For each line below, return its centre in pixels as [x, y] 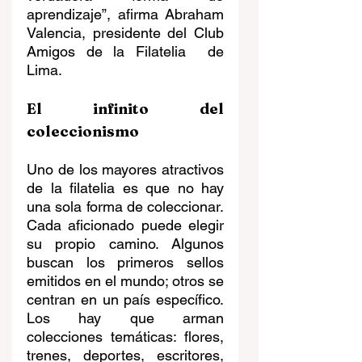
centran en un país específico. [125, 300]
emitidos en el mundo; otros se [125, 281]
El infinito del [125, 109]
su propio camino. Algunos [125, 244]
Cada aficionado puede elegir [125, 225]
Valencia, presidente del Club [125, 33]
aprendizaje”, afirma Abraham [125, 15]
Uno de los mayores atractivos [125, 170]
